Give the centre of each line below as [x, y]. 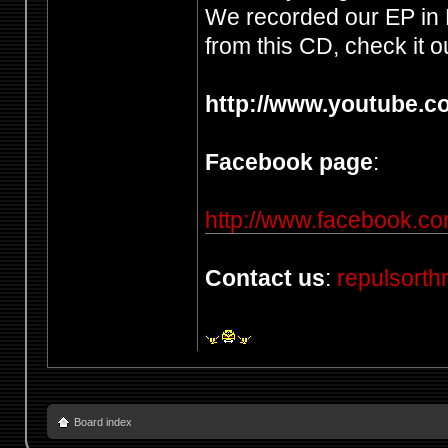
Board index [102, 422]
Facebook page [288, 162]
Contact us [264, 278]
